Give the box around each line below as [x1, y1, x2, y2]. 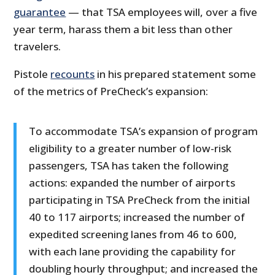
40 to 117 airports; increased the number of [29, 210, 246, 225]
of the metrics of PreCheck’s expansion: [14, 84, 209, 99]
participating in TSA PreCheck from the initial [29, 193, 250, 207]
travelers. [14, 39, 61, 54]
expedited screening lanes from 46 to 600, [29, 227, 238, 242]
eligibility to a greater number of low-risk [29, 141, 232, 156]
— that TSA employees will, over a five [66, 5, 258, 20]
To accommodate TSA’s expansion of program [29, 124, 258, 139]
